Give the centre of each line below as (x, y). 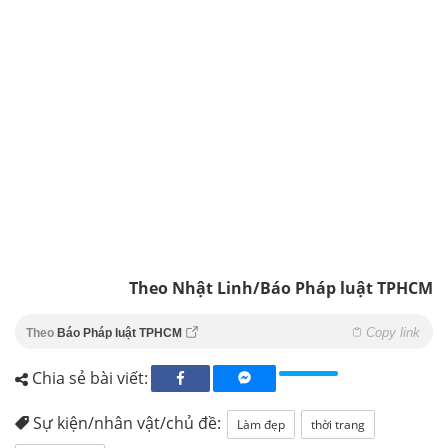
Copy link (393, 333)
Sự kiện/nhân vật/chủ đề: (125, 423)
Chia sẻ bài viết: (88, 378)
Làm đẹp (261, 425)
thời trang (338, 425)
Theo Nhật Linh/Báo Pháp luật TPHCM (281, 288)
